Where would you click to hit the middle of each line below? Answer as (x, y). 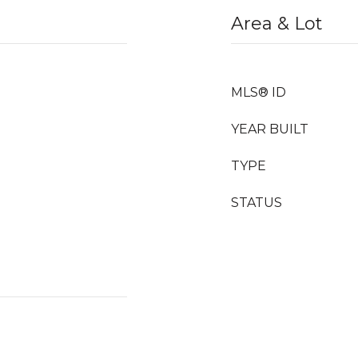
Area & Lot (277, 24)
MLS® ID (259, 92)
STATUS (257, 203)
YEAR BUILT (270, 129)
